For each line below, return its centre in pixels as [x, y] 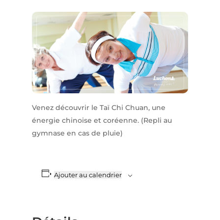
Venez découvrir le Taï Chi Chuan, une [98, 108]
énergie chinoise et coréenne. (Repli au [102, 121]
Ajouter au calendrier [88, 175]
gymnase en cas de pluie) [77, 133]
